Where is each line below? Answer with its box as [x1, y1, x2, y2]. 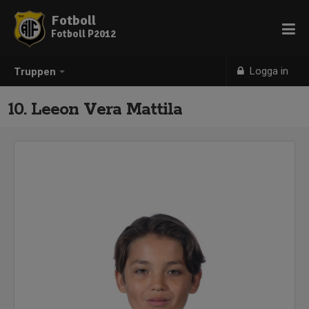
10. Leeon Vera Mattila [8, 99, 182, 121]
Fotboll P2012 [51, 28, 116, 40]
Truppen [14, 66, 56, 79]
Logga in [247, 65, 289, 77]
